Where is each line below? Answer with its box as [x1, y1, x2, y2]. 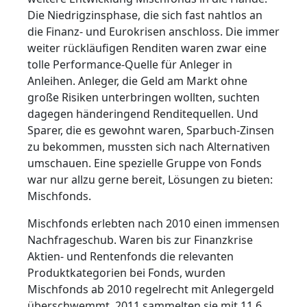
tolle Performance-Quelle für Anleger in [27, 57, 232, 73]
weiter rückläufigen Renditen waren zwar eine [27, 40, 267, 56]
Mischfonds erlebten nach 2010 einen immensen [27, 216, 280, 232]
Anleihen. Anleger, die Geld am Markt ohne [27, 73, 247, 89]
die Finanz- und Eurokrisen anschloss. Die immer [27, 24, 280, 40]
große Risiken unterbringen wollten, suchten [27, 90, 260, 106]
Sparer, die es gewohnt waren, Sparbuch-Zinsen [27, 123, 274, 138]
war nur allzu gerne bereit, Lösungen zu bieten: [27, 172, 273, 188]
